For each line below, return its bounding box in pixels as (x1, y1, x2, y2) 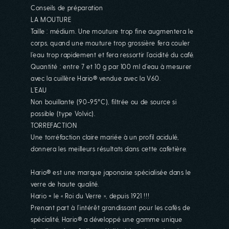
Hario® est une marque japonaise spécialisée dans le (31, 168, 191, 176)
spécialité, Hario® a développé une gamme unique (31, 215, 183, 223)
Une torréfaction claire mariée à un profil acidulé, (31, 133, 179, 141)
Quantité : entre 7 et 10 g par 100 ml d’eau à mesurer (31, 62, 192, 70)
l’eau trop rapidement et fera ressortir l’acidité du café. (31, 51, 195, 58)
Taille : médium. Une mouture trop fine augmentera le (31, 27, 194, 35)
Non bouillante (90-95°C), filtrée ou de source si (31, 98, 177, 105)
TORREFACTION (31, 121, 77, 129)
